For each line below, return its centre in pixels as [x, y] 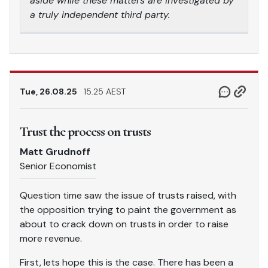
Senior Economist [58, 166]
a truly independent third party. [100, 14]
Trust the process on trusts [85, 131]
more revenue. [51, 238]
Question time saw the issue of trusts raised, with [128, 195]
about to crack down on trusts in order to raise [124, 224]
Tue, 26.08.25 [49, 91]
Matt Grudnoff [55, 151]
